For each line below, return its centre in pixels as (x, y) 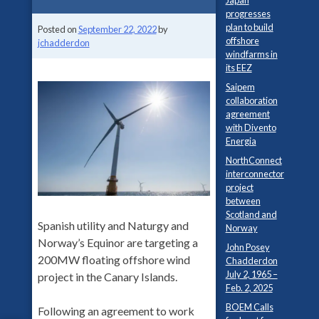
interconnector (255, 174)
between (243, 201)
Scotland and (251, 215)
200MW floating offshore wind (114, 260)
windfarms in (251, 54)
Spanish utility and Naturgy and (113, 226)
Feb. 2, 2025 (249, 288)
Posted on (58, 29)
